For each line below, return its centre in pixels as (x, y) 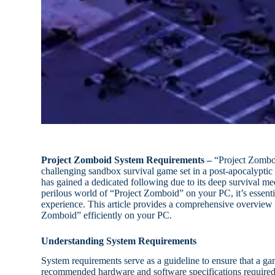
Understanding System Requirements (119, 241)
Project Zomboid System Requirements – (127, 160)
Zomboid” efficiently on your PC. (107, 215)
